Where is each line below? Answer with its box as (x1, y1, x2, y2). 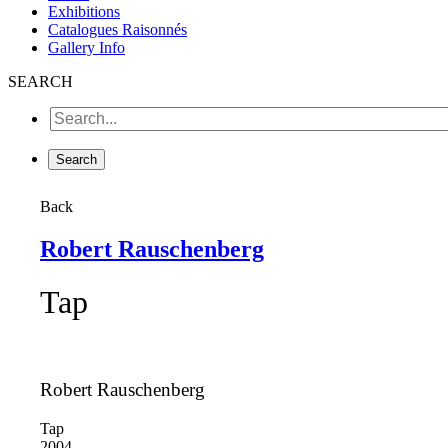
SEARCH (8, 72, 73, 90)
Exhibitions (48, 2, 120, 20)
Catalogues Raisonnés (48, 20, 187, 38)
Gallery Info (48, 38, 125, 56)
